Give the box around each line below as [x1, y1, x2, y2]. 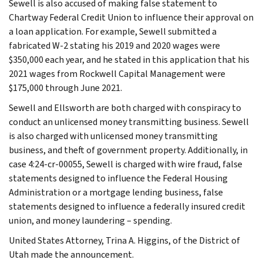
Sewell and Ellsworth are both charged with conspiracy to [9, 101, 241, 114]
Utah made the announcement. [9, 248, 134, 261]
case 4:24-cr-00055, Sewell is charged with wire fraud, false [9, 157, 242, 170]
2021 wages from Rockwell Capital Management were [9, 67, 225, 80]
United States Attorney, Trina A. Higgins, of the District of [9, 234, 240, 247]
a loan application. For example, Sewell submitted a [9, 25, 217, 38]
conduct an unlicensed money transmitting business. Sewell [9, 115, 249, 128]
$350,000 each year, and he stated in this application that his [9, 53, 249, 66]
